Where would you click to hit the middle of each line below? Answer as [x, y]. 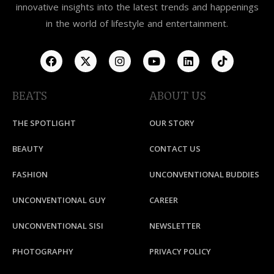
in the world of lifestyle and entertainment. [137, 23]
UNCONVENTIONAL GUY [59, 200]
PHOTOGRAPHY [43, 251]
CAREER [164, 200]
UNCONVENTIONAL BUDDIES [204, 174]
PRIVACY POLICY [180, 251]
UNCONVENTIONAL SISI [58, 225]
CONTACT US [175, 148]
